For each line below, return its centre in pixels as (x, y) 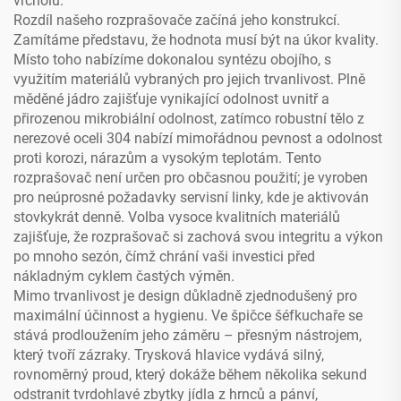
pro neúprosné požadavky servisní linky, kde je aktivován (191, 198)
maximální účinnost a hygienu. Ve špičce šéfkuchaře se (188, 316)
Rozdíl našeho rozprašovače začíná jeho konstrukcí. (177, 21)
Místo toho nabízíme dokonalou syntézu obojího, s (172, 60)
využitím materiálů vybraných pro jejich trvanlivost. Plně (189, 80)
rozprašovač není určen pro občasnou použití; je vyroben (191, 178)
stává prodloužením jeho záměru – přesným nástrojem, (188, 336)
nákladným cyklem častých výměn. (124, 277)
